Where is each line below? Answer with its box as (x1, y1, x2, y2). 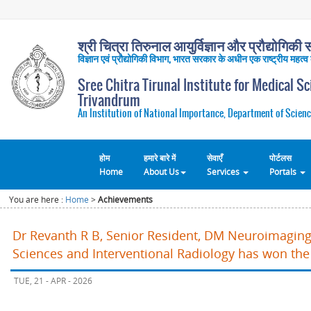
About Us (144, 165, 179, 177)
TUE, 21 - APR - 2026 (14, 274, 92, 287)
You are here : (9, 193, 66, 205)
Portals (269, 165, 299, 177)
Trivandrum (78, 89, 140, 111)
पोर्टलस (269, 151, 292, 163)
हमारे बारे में (144, 151, 176, 163)
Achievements (98, 193, 153, 205)
